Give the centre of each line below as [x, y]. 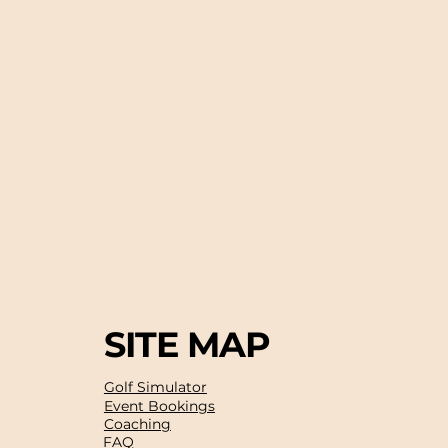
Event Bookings [159, 406]
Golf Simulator [155, 387]
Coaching [137, 424]
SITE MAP [186, 344]
